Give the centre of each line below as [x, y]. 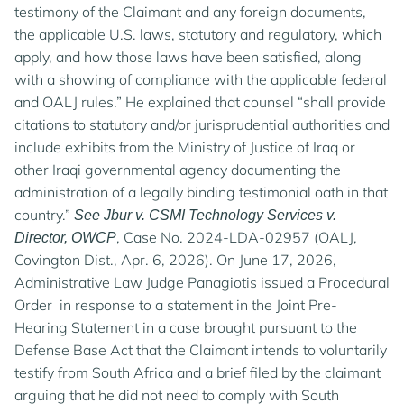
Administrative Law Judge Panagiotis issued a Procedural [202, 282]
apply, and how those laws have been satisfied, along [188, 57]
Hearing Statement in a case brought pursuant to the [186, 327]
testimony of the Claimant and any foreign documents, [190, 12]
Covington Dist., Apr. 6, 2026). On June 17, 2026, [175, 260]
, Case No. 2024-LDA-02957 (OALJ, [237, 237]
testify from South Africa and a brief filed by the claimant [197, 372]
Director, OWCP [65, 238]
